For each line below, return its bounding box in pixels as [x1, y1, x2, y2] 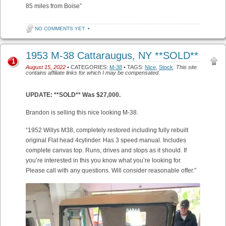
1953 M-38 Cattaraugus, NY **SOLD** [26, 49, 198, 61]
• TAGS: [122, 64, 145, 70]
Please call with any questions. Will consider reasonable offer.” [26, 166, 196, 174]
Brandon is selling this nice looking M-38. [26, 108, 138, 116]
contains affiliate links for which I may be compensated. [26, 69, 160, 76]
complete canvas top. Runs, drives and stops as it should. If [26, 146, 187, 154]
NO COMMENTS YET [35, 25, 85, 31]
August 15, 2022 [26, 64, 66, 70]
